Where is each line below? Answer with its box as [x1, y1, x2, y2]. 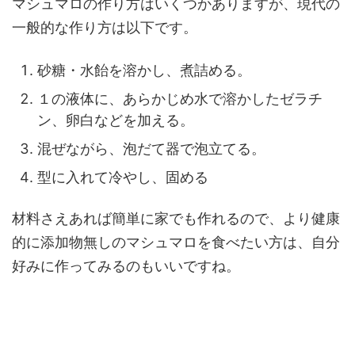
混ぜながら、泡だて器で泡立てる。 [37, 139, 265, 157]
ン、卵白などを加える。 [37, 111, 194, 128]
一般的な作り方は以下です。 [12, 19, 197, 36]
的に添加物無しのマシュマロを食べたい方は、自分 [12, 234, 340, 250]
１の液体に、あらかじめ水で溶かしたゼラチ [37, 90, 323, 107]
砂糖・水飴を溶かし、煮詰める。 [37, 61, 251, 78]
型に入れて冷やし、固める [37, 168, 208, 185]
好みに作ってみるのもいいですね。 [12, 258, 240, 274]
